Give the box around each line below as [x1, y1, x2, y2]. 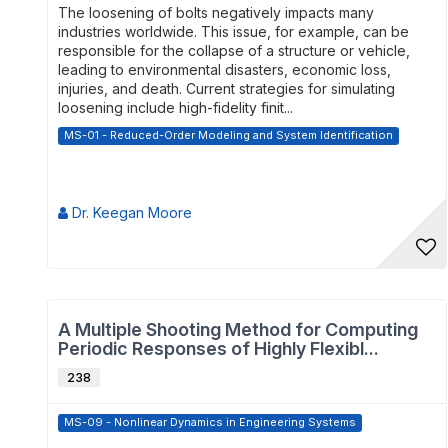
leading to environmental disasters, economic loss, [58, 61, 391, 78]
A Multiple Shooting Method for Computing [58, 319, 418, 340]
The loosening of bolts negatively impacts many [58, 4, 374, 21]
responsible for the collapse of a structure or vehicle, [58, 42, 410, 59]
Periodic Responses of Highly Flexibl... [58, 338, 379, 359]
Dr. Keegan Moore [68, 204, 192, 221]
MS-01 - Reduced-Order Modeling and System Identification [64, 128, 393, 142]
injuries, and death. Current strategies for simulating [58, 80, 395, 97]
